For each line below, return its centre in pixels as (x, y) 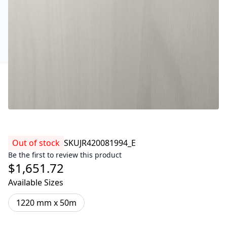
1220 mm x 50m (46, 203)
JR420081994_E (108, 143)
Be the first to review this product (65, 155)
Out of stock (36, 143)
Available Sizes (36, 182)
